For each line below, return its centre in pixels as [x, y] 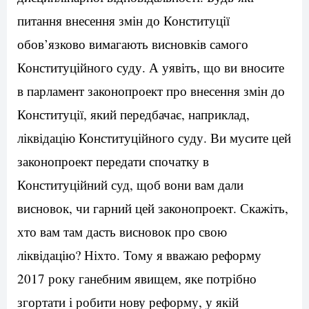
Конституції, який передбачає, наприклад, [133, 114]
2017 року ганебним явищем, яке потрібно [137, 279]
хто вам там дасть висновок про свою [122, 232]
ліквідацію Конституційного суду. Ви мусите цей [154, 138]
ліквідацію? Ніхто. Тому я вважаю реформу [139, 255]
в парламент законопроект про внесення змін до [151, 91]
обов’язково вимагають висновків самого [133, 44]
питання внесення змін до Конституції [123, 21]
